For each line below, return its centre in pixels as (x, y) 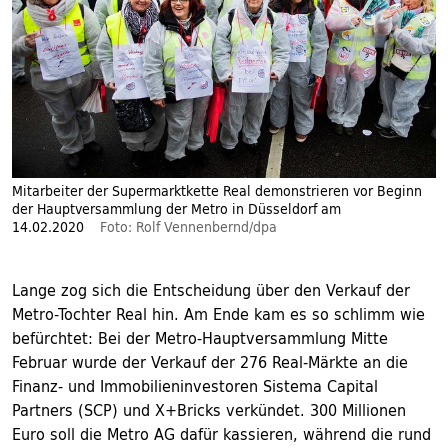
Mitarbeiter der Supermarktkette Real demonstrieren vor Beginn (217, 191)
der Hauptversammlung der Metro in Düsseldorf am (176, 209)
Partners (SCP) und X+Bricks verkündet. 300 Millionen (209, 410)
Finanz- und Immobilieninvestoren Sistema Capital (195, 386)
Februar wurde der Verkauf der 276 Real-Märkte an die (210, 362)
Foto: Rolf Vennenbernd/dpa (188, 227)
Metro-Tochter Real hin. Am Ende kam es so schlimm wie (218, 314)
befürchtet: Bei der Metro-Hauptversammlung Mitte (200, 338)
